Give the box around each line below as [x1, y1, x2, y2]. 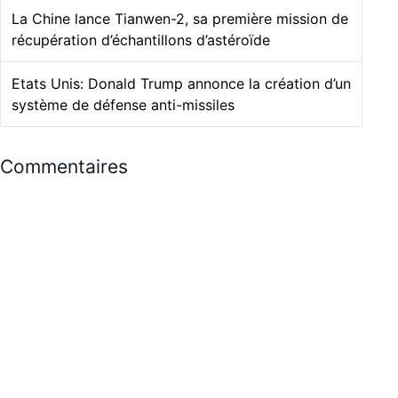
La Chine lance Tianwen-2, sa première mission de [12, 9, 348, 28]
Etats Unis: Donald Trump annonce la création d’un [12, 74, 351, 92]
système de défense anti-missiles [12, 95, 235, 114]
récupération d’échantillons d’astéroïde [12, 30, 270, 49]
